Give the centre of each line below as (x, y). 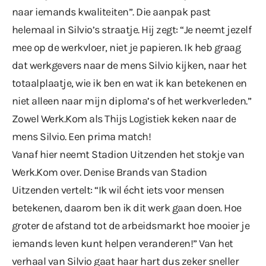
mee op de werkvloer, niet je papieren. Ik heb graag (126, 47)
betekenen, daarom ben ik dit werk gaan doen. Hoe (127, 208)
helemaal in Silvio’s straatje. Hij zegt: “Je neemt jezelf (132, 29)
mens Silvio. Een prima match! (82, 136)
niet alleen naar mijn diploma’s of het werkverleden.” (132, 101)
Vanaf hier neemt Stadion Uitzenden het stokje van (128, 154)
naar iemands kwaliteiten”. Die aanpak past (111, 12)
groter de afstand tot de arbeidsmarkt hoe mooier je (131, 225)
